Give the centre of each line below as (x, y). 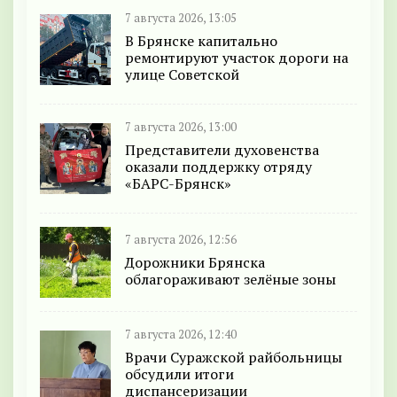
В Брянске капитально (201, 41)
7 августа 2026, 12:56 (181, 239)
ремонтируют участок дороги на (237, 58)
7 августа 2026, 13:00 (181, 128)
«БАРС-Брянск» (178, 184)
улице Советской (182, 75)
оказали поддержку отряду (218, 167)
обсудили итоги (179, 374)
